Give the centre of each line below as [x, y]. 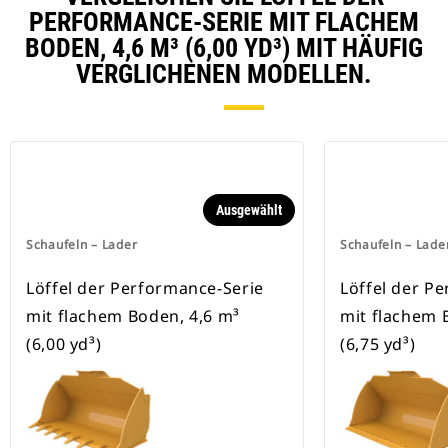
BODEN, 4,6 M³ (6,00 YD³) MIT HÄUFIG [224, 48]
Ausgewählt [249, 210]
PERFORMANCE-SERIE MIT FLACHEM [224, 22]
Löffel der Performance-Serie [145, 288]
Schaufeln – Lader [82, 245]
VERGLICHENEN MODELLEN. [224, 74]
